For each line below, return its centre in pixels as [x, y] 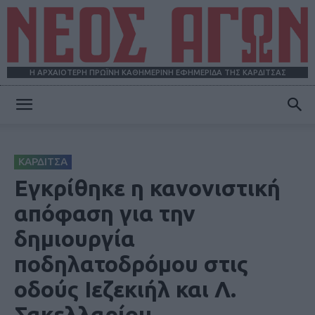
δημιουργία [75, 239]
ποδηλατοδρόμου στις [131, 264]
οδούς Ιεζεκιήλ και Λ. [125, 289]
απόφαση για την [105, 213]
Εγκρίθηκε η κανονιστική [147, 188]
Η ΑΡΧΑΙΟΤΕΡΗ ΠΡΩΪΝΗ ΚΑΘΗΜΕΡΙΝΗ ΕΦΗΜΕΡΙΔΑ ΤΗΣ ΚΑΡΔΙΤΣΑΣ [157, 73]
